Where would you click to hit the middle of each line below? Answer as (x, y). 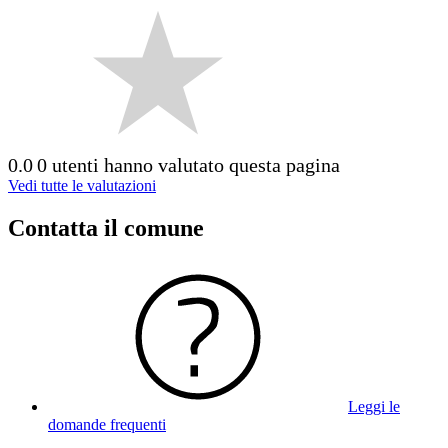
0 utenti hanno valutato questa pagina (188, 164)
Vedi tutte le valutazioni (82, 185)
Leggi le (374, 406)
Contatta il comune (106, 227)
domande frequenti (107, 424)
